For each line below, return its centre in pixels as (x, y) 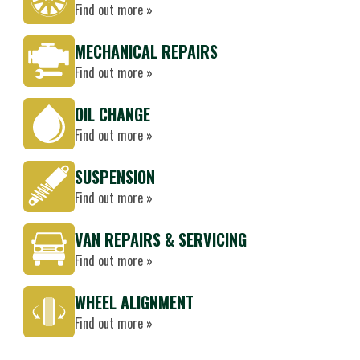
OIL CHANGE (112, 114)
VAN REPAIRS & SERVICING (161, 239)
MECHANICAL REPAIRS (146, 51)
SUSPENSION (115, 177)
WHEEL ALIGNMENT (134, 302)
